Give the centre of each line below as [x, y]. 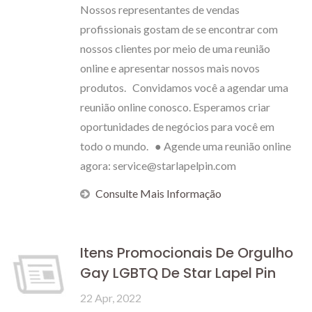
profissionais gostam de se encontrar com [179, 29]
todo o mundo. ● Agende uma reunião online [186, 146]
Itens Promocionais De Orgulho [187, 253]
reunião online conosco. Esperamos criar [175, 107]
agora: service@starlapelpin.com [158, 165]
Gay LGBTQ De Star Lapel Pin [178, 273]
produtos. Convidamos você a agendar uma [184, 87]
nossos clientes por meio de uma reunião [175, 48]
